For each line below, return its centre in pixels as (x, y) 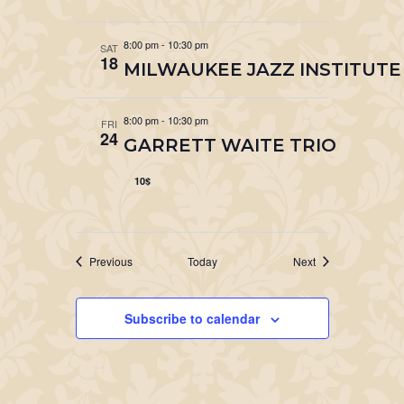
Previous (110, 261)
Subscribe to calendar (192, 318)
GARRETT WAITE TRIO (230, 145)
